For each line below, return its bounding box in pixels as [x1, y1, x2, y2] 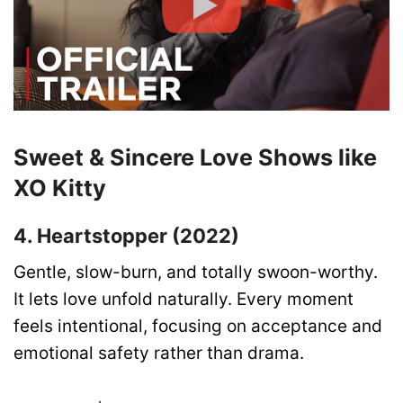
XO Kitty [13, 174, 112, 201]
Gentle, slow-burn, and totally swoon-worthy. [13, 262, 378, 283]
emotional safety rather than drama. [13, 343, 304, 364]
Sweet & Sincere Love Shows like [13, 143, 377, 171]
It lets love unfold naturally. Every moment [13, 289, 354, 310]
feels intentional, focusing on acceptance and [13, 316, 382, 337]
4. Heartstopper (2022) [13, 224, 239, 248]
